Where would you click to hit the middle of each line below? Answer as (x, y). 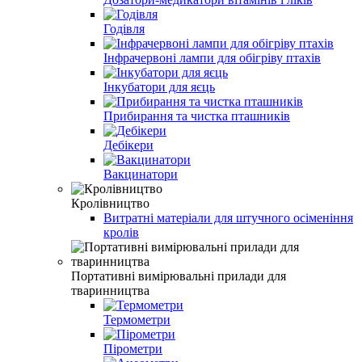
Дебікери (128, 145)
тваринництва (110, 290)
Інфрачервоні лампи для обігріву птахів (212, 57)
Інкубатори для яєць (159, 86)
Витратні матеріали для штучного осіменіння (228, 217)
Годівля (124, 28)
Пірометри (133, 348)
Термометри (137, 319)
